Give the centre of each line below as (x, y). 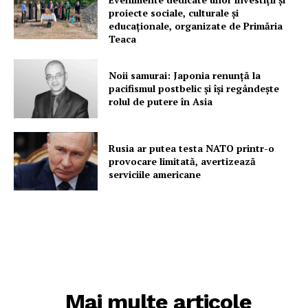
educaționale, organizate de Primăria (196, 26)
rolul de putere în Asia (161, 102)
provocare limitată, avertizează (183, 162)
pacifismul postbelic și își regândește (194, 89)
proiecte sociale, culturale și (174, 13)
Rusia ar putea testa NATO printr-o (192, 148)
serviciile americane (155, 175)
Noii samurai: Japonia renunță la (185, 76)
